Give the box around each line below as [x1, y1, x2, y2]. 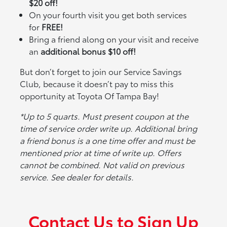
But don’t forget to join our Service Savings [20, 65, 182, 78]
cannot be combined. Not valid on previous [20, 159, 185, 171]
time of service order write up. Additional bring [20, 122, 198, 134]
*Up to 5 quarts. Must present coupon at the [20, 110, 189, 122]
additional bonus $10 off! [41, 45, 136, 57]
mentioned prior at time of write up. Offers [20, 146, 182, 159]
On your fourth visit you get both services [29, 9, 187, 21]
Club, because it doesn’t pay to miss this [20, 78, 174, 90]
